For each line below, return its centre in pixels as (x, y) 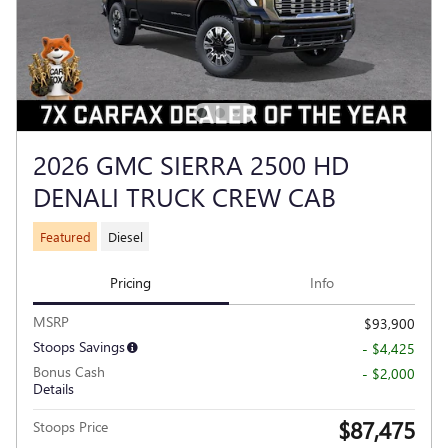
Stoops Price (70, 426)
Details (53, 388)
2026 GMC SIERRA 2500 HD (191, 164)
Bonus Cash (69, 371)
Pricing (131, 283)
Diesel (125, 236)
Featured (65, 236)
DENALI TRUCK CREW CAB (184, 196)
